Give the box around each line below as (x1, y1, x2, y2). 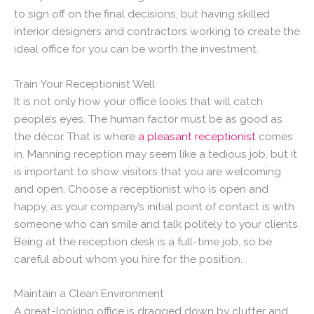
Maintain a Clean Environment (14, 287, 164, 301)
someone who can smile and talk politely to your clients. (14, 217, 300, 231)
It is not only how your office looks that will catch (14, 94, 263, 108)
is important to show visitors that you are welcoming (14, 164, 281, 178)
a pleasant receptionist (138, 129, 256, 143)
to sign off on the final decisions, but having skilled (14, 6, 270, 20)
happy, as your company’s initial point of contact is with (14, 199, 294, 213)
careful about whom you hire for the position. (14, 252, 243, 266)
